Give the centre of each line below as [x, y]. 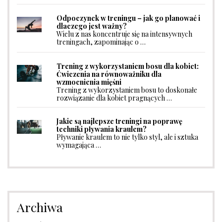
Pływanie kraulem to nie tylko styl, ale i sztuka [127, 137]
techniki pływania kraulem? [102, 129]
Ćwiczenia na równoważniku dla [109, 74]
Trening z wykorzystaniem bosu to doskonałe [127, 90]
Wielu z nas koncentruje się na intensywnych [124, 34]
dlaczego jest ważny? [92, 26]
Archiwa [40, 207]
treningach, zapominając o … [101, 42]
